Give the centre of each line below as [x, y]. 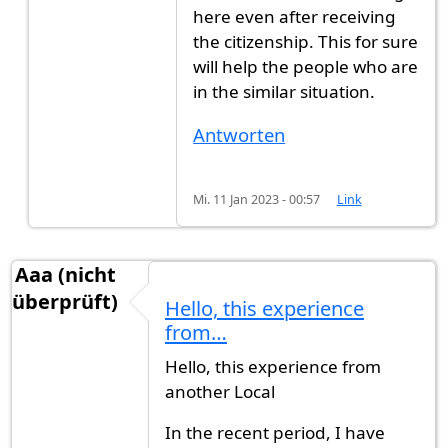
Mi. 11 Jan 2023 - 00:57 [257, 199]
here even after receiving [295, 17]
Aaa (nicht [65, 274]
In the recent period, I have [275, 432]
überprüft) [65, 301]
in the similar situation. [284, 92]
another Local [220, 391]
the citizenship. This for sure [306, 42]
